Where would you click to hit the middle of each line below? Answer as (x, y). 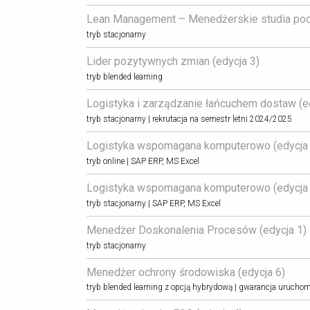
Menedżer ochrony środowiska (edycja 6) (185, 272)
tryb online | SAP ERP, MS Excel (143, 161)
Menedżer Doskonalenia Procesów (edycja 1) (196, 230)
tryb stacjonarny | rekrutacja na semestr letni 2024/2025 (189, 119)
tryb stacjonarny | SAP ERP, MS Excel (153, 203)
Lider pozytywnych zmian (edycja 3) (173, 61)
